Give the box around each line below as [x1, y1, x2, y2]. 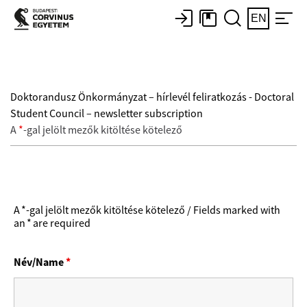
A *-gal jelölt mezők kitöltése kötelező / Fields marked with [14, 204, 280, 217]
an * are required [14, 217, 93, 230]
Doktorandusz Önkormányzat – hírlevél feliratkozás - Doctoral [10, 90, 294, 104]
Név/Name [14, 255, 66, 269]
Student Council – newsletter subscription [10, 107, 203, 121]
